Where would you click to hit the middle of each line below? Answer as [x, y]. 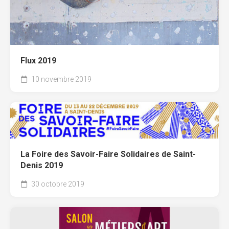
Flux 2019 [38, 60]
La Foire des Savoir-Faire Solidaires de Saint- [108, 154]
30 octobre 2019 [57, 184]
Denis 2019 [42, 165]
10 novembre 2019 [61, 79]
